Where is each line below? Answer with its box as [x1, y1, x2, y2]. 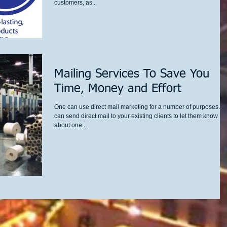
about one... [54, 122, 87, 129]
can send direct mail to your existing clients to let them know [54, 112, 218, 120]
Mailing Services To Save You [54, 68, 209, 81]
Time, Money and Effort [54, 83, 181, 95]
